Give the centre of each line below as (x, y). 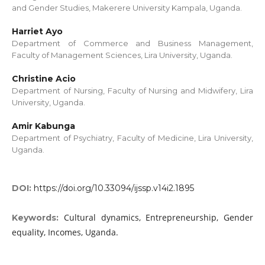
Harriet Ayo (37, 32)
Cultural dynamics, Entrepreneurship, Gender (159, 218)
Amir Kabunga (43, 126)
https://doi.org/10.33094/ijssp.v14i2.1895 (114, 188)
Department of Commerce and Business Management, (132, 43)
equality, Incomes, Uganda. (65, 232)
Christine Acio (43, 79)
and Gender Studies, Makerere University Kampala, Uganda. (127, 8)
